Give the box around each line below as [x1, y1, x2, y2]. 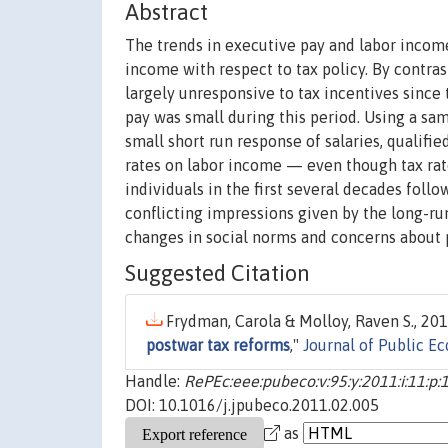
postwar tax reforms [146, 336, 290, 355]
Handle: [125, 372, 184, 391]
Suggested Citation [125, 260, 310, 287]
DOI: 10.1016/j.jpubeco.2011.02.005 [125, 396, 379, 415]
